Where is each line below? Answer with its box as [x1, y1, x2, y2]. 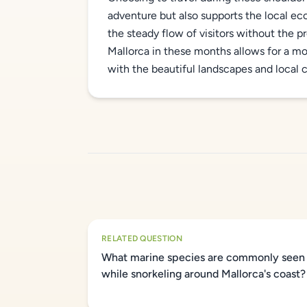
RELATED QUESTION [101, 234, 182, 243]
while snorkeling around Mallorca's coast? [101, 267, 306, 280]
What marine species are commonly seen [101, 251, 305, 264]
